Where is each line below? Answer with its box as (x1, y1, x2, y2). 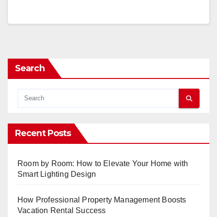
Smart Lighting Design (17, 170, 96, 179)
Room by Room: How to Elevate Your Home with (17, 159, 188, 168)
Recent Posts (15, 128, 71, 139)
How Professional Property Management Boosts (17, 196, 186, 204)
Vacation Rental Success (17, 206, 106, 215)
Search (15, 63, 45, 74)
